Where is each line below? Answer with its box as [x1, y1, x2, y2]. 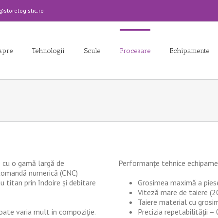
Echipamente [170, 47, 209, 55]
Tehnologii [32, 47, 65, 55]
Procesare [120, 47, 150, 55]
